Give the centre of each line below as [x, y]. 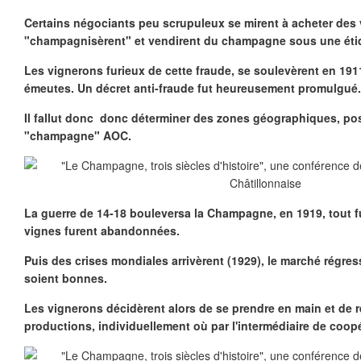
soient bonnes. [66, 278]
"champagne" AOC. [78, 135]
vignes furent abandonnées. [102, 230]
